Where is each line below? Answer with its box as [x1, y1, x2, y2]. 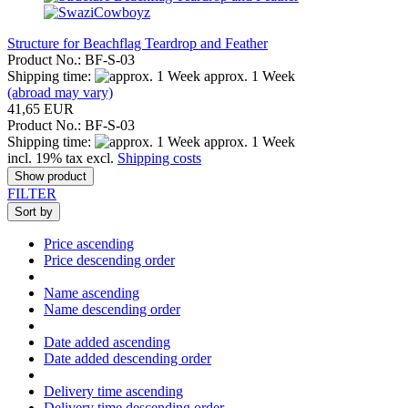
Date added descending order [44, 350, 211, 366]
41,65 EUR [7, 100, 74, 117]
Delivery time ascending [44, 382, 183, 399]
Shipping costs [117, 149, 201, 166]
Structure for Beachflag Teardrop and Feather [7, 35, 268, 51]
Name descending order [44, 301, 180, 317]
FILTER [7, 185, 56, 201]
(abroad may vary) [7, 84, 113, 100]
